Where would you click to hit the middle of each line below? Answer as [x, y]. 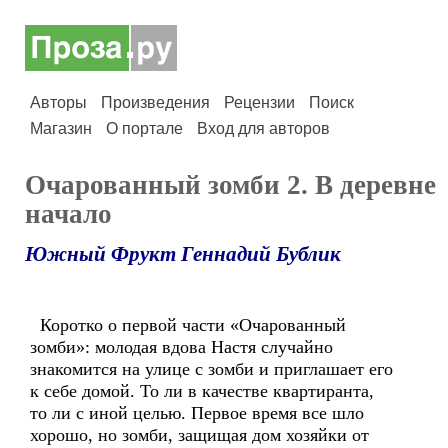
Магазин [61, 128]
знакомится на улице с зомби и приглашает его [211, 369]
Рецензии [259, 102]
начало [68, 214]
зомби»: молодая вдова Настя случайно [181, 347]
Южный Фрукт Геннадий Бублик [183, 254]
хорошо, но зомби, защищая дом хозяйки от [199, 435]
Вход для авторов [263, 128]
